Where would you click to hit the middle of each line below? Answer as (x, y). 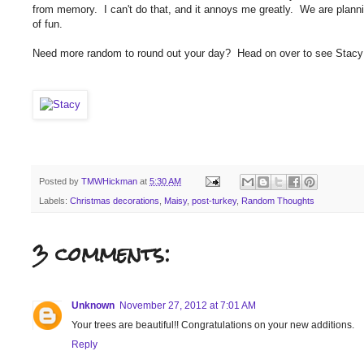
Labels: (54, 200)
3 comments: (101, 254)
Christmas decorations (115, 200)
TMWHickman (109, 181)
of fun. (49, 24)
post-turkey (214, 200)
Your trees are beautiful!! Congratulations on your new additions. (213, 325)
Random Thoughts (278, 200)
